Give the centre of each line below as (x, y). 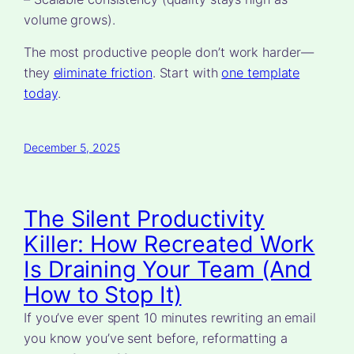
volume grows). (70, 20)
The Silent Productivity (144, 219)
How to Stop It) (103, 295)
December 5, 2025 (72, 148)
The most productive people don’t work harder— (169, 53)
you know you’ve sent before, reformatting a (156, 339)
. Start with (187, 73)
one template (261, 73)
